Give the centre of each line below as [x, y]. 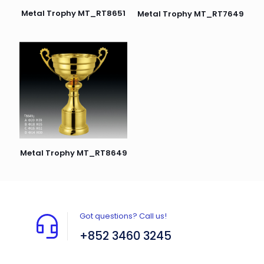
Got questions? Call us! [123, 216]
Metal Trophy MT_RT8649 [73, 153]
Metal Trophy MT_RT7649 [190, 14]
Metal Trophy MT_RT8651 [74, 14]
